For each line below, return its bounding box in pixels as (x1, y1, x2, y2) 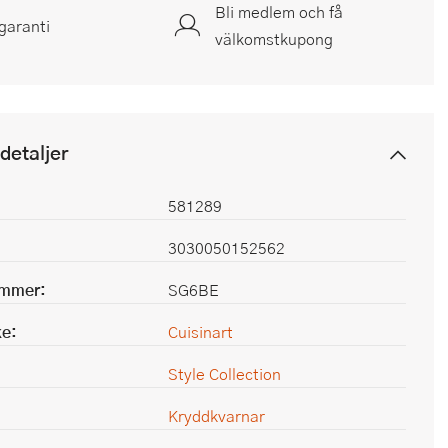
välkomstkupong (215, 27, 333, 51)
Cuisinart (168, 320, 233, 344)
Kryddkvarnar (168, 404, 265, 428)
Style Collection (168, 362, 281, 386)
